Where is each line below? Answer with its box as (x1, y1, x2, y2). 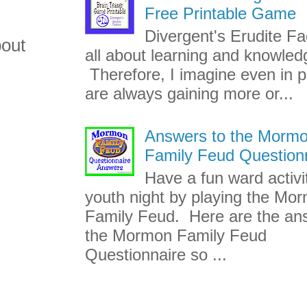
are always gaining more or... (85, 84, 293, 103)
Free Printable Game (144, 4, 296, 23)
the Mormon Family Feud (85, 225, 267, 245)
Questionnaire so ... (85, 245, 227, 264)
